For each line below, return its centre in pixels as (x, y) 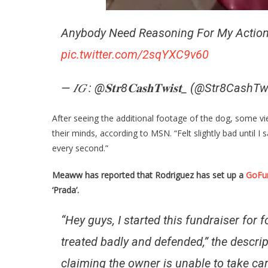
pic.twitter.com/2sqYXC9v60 (135, 54)
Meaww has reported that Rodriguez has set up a (149, 175)
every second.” (80, 148)
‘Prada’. (66, 190)
